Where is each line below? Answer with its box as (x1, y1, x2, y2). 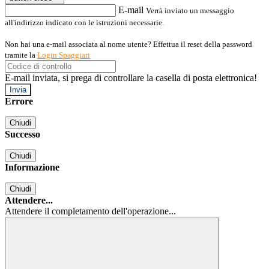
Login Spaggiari (37, 50, 90, 60)
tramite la (5, 50, 37, 60)
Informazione (5, 162, 59, 173)
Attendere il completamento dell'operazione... (5, 206, 176, 217)
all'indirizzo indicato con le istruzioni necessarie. (5, 18, 164, 28)
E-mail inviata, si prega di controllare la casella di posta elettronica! (5, 73, 257, 83)
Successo (5, 129, 40, 140)
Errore (5, 96, 33, 107)
